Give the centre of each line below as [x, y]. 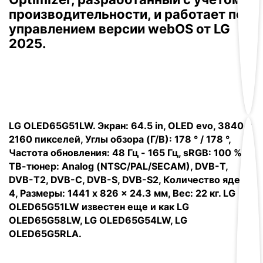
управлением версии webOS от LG [119, 29]
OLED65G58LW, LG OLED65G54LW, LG [98, 220]
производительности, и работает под [131, 14]
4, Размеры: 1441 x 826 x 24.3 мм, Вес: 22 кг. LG [122, 193]
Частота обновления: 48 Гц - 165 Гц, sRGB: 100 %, [127, 153]
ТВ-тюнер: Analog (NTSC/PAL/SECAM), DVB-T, [118, 166]
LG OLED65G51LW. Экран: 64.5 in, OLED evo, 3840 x [131, 126]
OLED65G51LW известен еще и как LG [99, 207]
